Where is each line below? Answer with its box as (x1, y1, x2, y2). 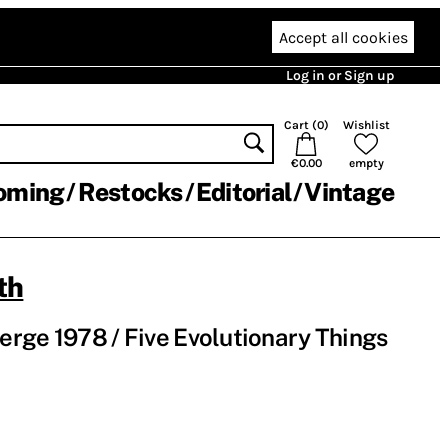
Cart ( (283, 118, 317, 132)
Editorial (195, 177, 291, 207)
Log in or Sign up (286, 67, 394, 84)
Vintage (304, 177, 394, 207)
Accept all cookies (278, 27, 408, 47)
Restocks (77, 177, 183, 207)
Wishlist (342, 118, 390, 132)
